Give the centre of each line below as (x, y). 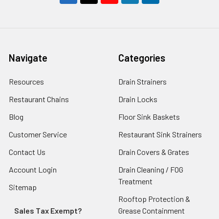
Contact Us (27, 152)
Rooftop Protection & (154, 199)
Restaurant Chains (39, 99)
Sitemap (23, 187)
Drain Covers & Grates (154, 152)
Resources (26, 82)
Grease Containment (152, 211)
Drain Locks (138, 99)
